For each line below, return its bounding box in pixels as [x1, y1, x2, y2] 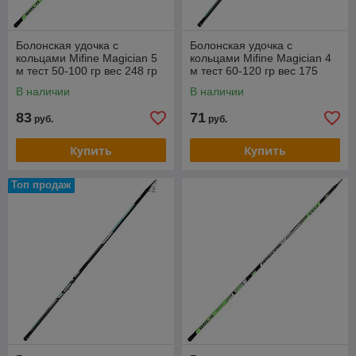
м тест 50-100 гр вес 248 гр [16, 64, 157, 77]
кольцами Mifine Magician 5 [16, 52, 157, 64]
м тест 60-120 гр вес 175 [190, 64, 318, 77]
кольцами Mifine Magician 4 [190, 52, 331, 64]
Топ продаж [11, 179, 71, 191]
